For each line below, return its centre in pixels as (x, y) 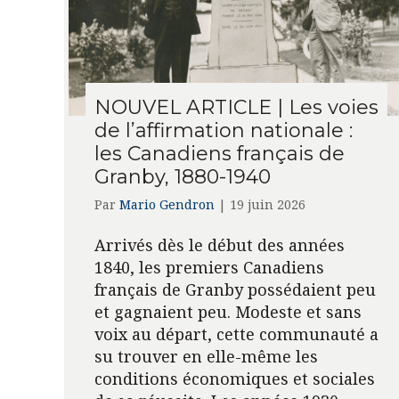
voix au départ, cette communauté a (236, 334)
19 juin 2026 (267, 204)
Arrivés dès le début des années (219, 244)
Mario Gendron (167, 204)
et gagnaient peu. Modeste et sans (228, 311)
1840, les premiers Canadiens (209, 267)
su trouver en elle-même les (206, 356)
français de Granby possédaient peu (235, 289)
